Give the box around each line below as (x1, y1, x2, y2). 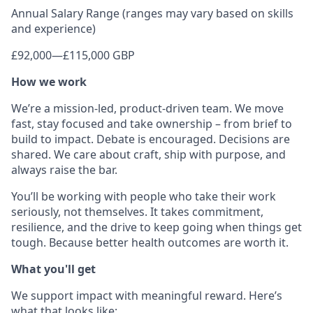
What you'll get (11, 261, 96, 277)
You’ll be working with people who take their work (11, 189, 276, 204)
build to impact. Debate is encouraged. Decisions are (11, 131, 290, 147)
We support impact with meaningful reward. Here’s (11, 288, 282, 303)
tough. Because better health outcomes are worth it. (11, 235, 289, 250)
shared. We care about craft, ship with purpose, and (11, 147, 286, 162)
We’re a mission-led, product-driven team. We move (11, 101, 284, 116)
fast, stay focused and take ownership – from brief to (11, 116, 292, 131)
